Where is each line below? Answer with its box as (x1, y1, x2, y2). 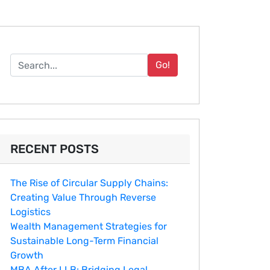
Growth (10, 250, 43, 261)
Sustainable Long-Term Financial (10, 235, 159, 246)
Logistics (10, 206, 51, 218)
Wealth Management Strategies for (10, 221, 167, 232)
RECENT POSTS (10, 142, 99, 156)
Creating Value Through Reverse (10, 192, 156, 203)
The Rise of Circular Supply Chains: (10, 177, 168, 189)
